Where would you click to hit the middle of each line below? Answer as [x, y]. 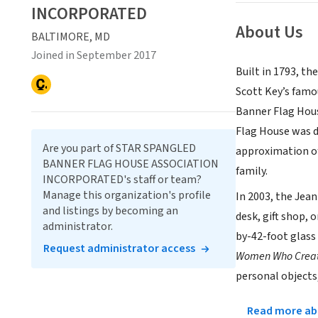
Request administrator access [119, 248]
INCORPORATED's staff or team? [122, 180]
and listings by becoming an [110, 211]
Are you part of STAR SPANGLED [119, 148]
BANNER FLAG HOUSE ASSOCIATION [131, 164]
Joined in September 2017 [94, 55]
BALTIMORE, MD [71, 37]
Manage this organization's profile [127, 195]
